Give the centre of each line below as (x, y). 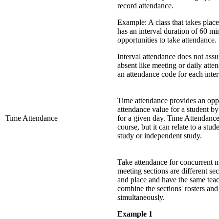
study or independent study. (161, 136)
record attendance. (145, 6)
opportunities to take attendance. (167, 40)
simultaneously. (141, 197)
